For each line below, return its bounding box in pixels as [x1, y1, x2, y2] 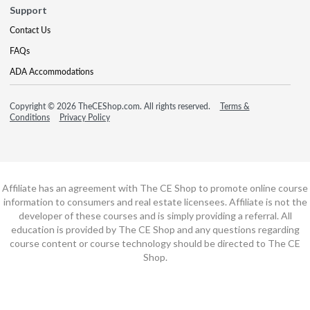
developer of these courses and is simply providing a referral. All [18, 209, 292, 221]
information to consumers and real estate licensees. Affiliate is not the [3, 195, 307, 208]
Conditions [10, 111, 50, 123]
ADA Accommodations [10, 65, 93, 77]
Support [10, 3, 47, 16]
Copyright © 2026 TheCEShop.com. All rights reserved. [10, 100, 212, 112]
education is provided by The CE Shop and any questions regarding [10, 223, 300, 235]
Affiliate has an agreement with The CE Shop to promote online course [2, 181, 308, 194]
